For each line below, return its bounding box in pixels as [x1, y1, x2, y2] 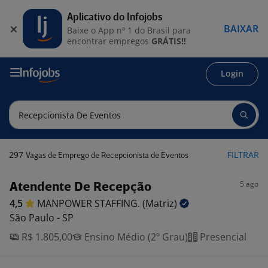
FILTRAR [227, 149, 259, 160]
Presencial [197, 230, 246, 243]
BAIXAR [224, 22, 258, 35]
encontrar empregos [67, 35, 151, 47]
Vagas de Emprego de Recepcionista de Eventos [26, 152, 188, 160]
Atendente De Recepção [10, 181, 151, 194]
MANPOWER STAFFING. [37, 197, 142, 210]
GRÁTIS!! [151, 35, 186, 47]
